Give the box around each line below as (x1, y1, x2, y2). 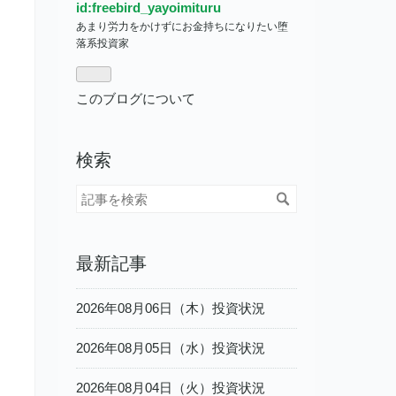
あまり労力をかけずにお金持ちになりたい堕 (76, 20, 288, 34)
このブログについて (76, 91, 195, 107)
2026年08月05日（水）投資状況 (76, 339, 265, 355)
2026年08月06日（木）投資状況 (76, 300, 265, 316)
